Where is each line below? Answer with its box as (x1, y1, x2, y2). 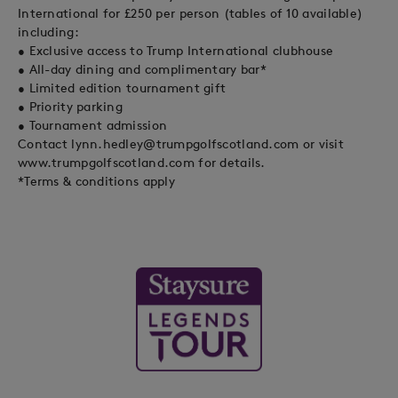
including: (18, 23, 79, 40)
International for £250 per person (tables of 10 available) (18, 4, 363, 21)
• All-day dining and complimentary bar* (18, 60, 267, 77)
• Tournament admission (18, 116, 168, 133)
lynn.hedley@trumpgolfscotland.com (71, 135, 299, 152)
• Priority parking (18, 98, 123, 115)
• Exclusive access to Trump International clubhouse (18, 42, 334, 59)
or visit (298, 135, 345, 152)
